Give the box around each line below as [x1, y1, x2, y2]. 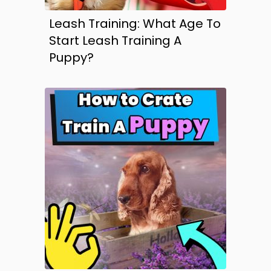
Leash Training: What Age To [48, 15, 221, 32]
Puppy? [48, 49, 94, 66]
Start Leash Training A [48, 32, 181, 49]
